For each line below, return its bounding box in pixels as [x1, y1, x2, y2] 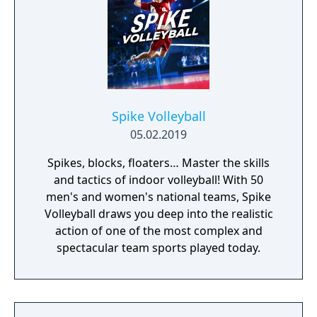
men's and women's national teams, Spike [46, 189, 271, 204]
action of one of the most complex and [54, 223, 263, 238]
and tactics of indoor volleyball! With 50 [54, 172, 263, 188]
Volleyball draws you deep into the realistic [44, 206, 273, 221]
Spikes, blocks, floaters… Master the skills [47, 155, 270, 171]
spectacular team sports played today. [57, 240, 260, 255]
